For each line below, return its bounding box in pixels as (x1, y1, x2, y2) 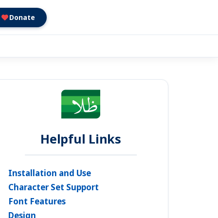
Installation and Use (8, 167, 91, 179)
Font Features (8, 195, 66, 207)
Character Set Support (8, 181, 99, 193)
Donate (9, 12, 35, 22)
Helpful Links (40, 130, 121, 147)
